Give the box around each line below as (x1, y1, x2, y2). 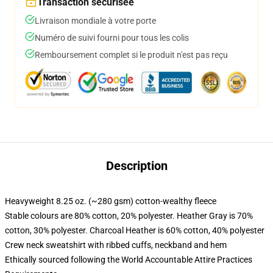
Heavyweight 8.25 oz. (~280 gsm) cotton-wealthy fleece (5, 196, 216, 206)
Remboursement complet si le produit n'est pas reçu (35, 50, 228, 60)
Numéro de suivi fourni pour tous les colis (35, 33, 189, 43)
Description (105, 158, 168, 173)
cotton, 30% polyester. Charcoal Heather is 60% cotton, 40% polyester (5, 225, 264, 235)
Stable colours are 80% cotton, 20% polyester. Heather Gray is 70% (5, 211, 253, 221)
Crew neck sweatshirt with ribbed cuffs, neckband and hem (5, 240, 227, 250)
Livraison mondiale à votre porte (35, 16, 156, 26)
